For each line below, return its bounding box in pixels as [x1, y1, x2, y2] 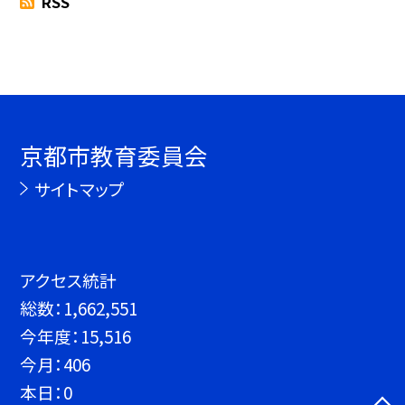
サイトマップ [33, 176, 125, 202]
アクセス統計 [20, 268, 118, 292]
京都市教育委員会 [20, 138, 209, 173]
